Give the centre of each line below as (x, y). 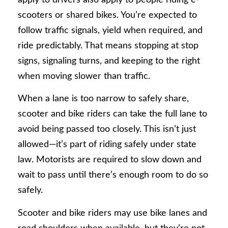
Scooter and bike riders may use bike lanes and (112, 213)
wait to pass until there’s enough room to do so (113, 175)
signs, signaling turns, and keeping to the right (109, 61)
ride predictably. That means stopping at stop (108, 46)
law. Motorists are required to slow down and (110, 160)
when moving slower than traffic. (84, 76)
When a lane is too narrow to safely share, (103, 99)
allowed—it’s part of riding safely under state (107, 145)
